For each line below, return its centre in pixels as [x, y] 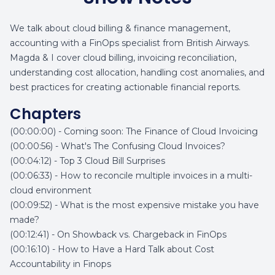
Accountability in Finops [60, 264]
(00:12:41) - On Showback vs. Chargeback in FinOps [118, 234]
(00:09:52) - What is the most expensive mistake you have [134, 205]
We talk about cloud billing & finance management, [120, 28]
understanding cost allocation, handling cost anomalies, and [137, 72]
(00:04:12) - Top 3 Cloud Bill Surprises [87, 161]
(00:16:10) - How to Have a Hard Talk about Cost [112, 249]
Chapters [45, 114]
